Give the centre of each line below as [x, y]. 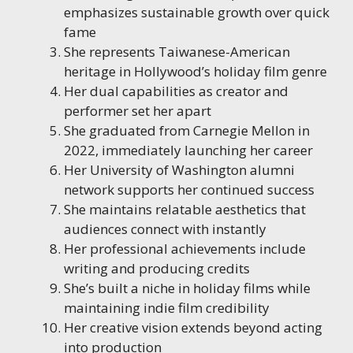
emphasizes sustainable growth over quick [197, 13]
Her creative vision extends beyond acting [193, 328]
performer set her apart [137, 111]
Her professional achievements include [185, 249]
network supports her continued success [189, 190]
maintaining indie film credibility [167, 308]
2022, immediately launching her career [188, 150]
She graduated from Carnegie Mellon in [187, 131]
